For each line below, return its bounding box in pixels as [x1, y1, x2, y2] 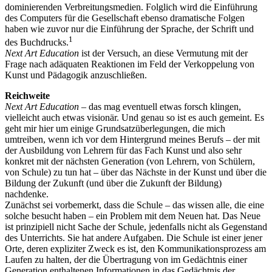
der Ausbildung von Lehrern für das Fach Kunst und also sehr [5, 144, 242, 155]
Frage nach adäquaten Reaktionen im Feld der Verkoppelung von [5, 58, 254, 69]
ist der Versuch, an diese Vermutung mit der [79, 47, 248, 58]
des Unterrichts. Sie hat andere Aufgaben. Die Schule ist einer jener [5, 232, 262, 243]
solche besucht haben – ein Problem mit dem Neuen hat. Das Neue [5, 210, 260, 221]
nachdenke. [5, 188, 49, 199]
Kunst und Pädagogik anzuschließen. [5, 69, 147, 80]
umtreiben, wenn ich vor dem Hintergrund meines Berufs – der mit [5, 134, 260, 144]
